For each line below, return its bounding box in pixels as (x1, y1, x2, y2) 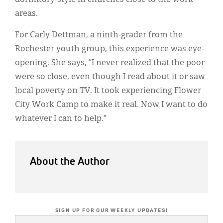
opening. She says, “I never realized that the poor (15, 59, 205, 67)
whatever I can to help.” (15, 114, 107, 123)
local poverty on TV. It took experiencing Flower (15, 87, 201, 95)
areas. (15, 9, 38, 18)
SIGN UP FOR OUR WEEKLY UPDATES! (55, 208, 168, 213)
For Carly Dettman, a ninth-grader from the (15, 31, 183, 39)
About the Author (30, 156, 110, 167)
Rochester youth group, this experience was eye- (15, 45, 204, 53)
